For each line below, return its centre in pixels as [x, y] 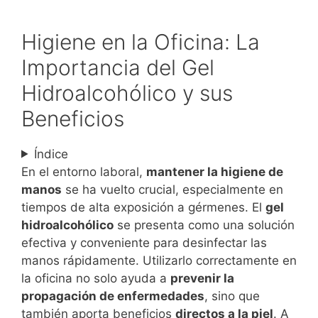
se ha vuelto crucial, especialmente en [172, 189]
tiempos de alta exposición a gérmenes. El [143, 207]
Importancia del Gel [118, 67]
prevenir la [202, 278]
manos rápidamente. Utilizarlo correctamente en [159, 260]
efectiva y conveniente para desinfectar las [144, 242]
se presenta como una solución [204, 225]
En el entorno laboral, [84, 171]
